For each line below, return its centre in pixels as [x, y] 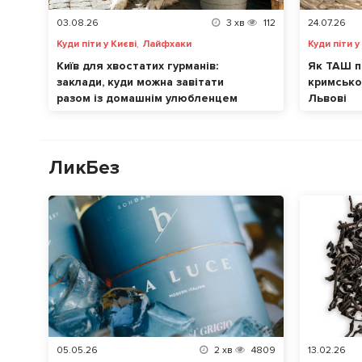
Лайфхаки [167, 44]
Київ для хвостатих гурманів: [137, 66]
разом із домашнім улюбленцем [147, 99]
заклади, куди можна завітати [140, 82]
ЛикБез [84, 168]
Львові [327, 99]
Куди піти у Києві [97, 44]
